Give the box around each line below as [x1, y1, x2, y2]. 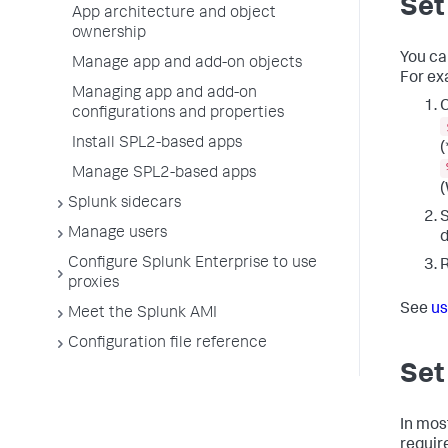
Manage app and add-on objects [72, 56, 302, 72]
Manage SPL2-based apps [72, 166, 256, 182]
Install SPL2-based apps [72, 136, 242, 152]
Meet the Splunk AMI [68, 306, 217, 322]
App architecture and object [72, 6, 276, 22]
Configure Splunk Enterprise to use [68, 256, 317, 272]
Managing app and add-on [72, 86, 257, 102]
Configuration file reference [68, 336, 267, 352]
